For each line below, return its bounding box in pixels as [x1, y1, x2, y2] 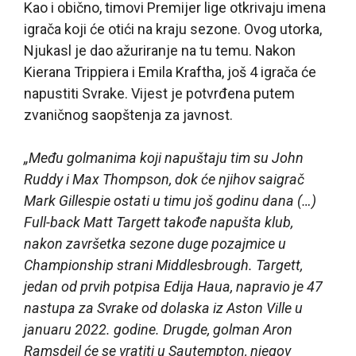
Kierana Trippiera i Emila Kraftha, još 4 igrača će [24, 63, 316, 80]
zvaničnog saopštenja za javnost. [24, 106, 233, 123]
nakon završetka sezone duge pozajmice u [24, 234, 286, 252]
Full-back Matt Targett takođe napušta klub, [24, 213, 293, 230]
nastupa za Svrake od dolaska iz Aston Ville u [24, 299, 303, 316]
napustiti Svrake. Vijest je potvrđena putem [24, 84, 295, 102]
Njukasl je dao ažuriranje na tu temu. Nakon [24, 41, 296, 59]
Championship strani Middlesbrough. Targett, [24, 256, 303, 273]
